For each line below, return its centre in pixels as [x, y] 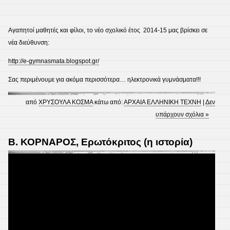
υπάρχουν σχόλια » [183, 114]
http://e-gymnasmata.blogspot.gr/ [54, 61]
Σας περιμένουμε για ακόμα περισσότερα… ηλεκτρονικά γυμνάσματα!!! [104, 80]
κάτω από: [109, 102]
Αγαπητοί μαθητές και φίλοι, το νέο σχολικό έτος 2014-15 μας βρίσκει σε [108, 30]
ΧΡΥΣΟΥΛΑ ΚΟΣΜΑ [66, 102]
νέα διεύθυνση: [29, 43]
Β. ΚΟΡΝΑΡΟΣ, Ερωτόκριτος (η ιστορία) [100, 142]
